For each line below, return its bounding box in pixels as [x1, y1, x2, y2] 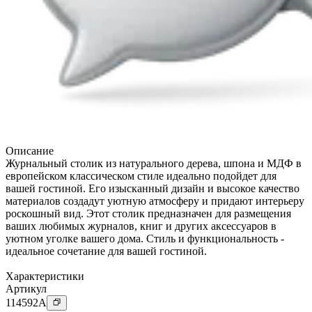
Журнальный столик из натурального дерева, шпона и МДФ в [6, 157, 302, 169]
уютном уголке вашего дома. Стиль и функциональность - [6, 232, 284, 244]
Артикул [6, 282, 47, 295]
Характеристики [6, 270, 84, 282]
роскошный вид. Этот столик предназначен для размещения [6, 207, 291, 219]
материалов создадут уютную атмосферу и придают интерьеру [6, 194, 304, 207]
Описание [6, 144, 54, 157]
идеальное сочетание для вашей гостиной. [6, 244, 207, 257]
